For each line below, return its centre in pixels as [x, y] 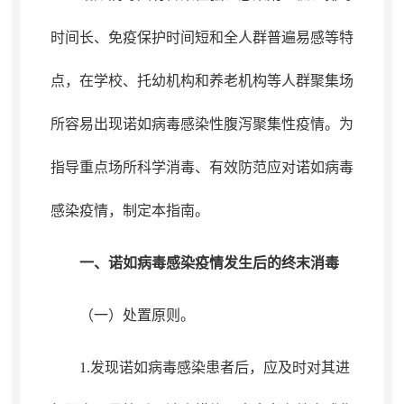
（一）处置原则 [129, 315]
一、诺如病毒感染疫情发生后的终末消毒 [209, 263]
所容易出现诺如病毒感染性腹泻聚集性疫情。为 [202, 124]
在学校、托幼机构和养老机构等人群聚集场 [216, 81]
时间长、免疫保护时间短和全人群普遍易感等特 [202, 37]
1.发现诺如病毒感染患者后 [164, 367]
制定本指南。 [165, 211]
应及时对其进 [306, 367]
